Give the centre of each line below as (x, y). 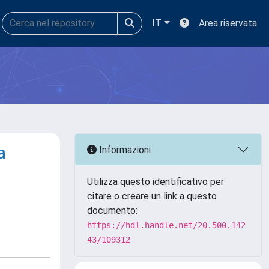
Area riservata (228, 23)
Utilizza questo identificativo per (156, 182)
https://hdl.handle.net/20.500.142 (166, 225)
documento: (112, 210)
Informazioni (124, 150)
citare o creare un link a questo (152, 196)
